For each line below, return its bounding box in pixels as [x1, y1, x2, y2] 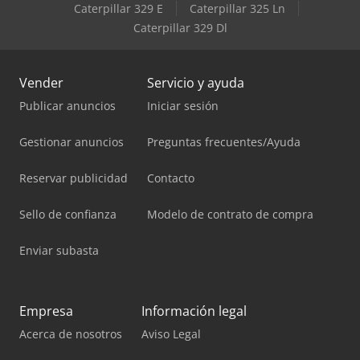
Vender [19, 73, 63, 92]
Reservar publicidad [19, 170, 128, 186]
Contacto [147, 170, 194, 186]
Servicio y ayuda [147, 73, 244, 92]
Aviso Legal [141, 325, 201, 342]
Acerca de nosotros [19, 325, 122, 342]
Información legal [141, 301, 247, 320]
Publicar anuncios [19, 97, 116, 113]
